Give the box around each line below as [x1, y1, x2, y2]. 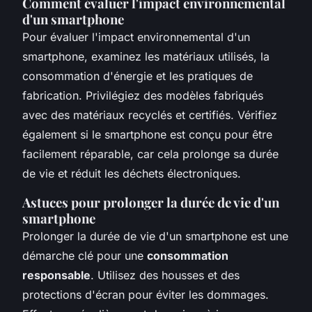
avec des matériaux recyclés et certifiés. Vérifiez [22, 107, 277, 122]
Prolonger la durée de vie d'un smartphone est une [22, 228, 288, 243]
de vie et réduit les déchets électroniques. [22, 166, 241, 180]
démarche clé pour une [22, 248, 147, 263]
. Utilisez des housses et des [91, 267, 240, 282]
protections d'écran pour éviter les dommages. [22, 287, 269, 302]
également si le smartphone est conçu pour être [22, 127, 272, 141]
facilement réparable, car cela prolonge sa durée [22, 146, 279, 161]
